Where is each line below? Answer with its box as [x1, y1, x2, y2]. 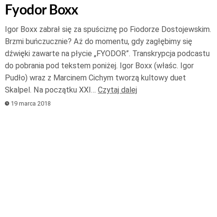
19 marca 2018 [9, 99, 51, 107]
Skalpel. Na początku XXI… [5, 85, 98, 94]
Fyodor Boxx [5, 3, 78, 17]
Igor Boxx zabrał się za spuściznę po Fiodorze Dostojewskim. [5, 24, 211, 34]
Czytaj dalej [98, 85, 137, 94]
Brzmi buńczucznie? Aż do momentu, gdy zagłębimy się [5, 36, 192, 46]
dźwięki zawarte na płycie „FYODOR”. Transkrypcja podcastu [5, 48, 210, 58]
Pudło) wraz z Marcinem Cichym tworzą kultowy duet [5, 73, 186, 82]
